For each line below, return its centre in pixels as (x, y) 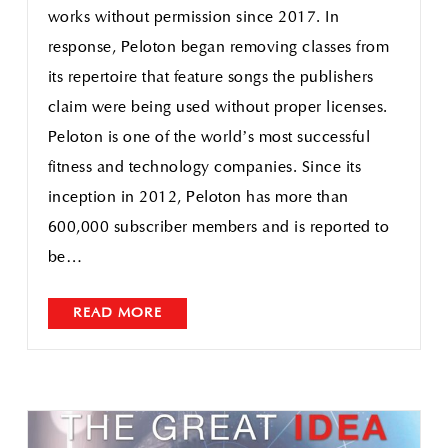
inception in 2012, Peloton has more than (198, 198)
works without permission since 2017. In (193, 18)
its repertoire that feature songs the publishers (210, 78)
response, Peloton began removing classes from (218, 48)
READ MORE (117, 313)
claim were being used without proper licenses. (217, 108)
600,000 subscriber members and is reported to (218, 228)
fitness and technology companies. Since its (204, 168)
